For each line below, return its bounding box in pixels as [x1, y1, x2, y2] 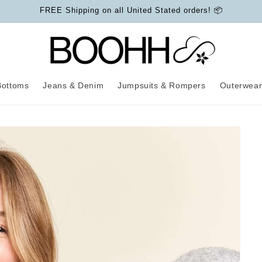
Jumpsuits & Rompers [118, 81, 206, 90]
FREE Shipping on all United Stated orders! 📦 [39, 6, 223, 15]
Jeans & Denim [43, 81, 104, 90]
